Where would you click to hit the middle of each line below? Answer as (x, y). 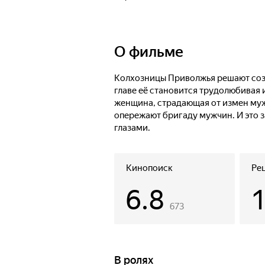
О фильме (149, 52)
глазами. (132, 128)
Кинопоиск (149, 168)
